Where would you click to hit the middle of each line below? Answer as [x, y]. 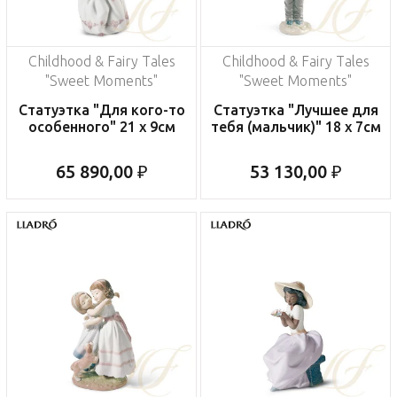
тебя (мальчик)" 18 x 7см [296, 127]
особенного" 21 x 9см [101, 127]
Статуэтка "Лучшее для [296, 110]
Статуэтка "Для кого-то [101, 110]
